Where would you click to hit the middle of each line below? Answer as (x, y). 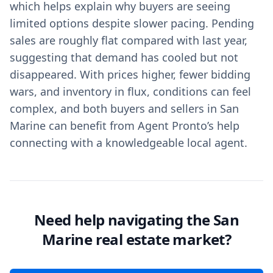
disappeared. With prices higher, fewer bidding (130, 74)
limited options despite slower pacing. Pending (132, 23)
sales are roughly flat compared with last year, (129, 40)
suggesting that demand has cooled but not (124, 57)
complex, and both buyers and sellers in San (124, 108)
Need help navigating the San (136, 220)
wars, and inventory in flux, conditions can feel (130, 91)
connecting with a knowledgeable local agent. (129, 143)
